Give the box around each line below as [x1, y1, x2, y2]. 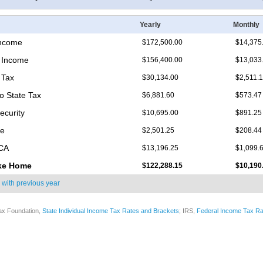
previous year [16, 179, 60, 188]
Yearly [140, 21, 161, 29]
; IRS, [179, 207, 197, 215]
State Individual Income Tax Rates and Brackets [42, 207, 179, 215]
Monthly [233, 21, 259, 29]
